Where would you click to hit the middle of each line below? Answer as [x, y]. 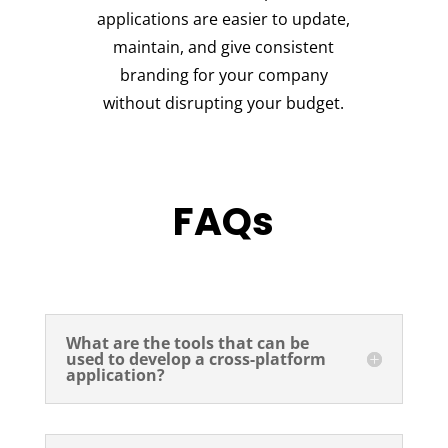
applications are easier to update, [224, 18]
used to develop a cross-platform [195, 358]
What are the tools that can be [187, 342]
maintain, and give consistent [224, 46]
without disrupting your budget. [224, 102]
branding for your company [223, 74]
